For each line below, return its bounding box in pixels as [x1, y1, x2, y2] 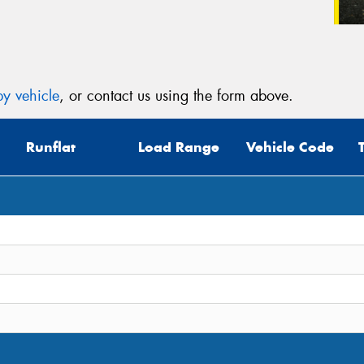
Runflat [26, 138, 76, 157]
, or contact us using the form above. [59, 85, 293, 106]
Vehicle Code [246, 138, 334, 157]
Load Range [138, 138, 219, 157]
